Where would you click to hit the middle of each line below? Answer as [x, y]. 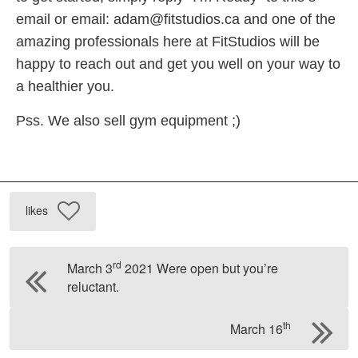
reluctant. [93, 286]
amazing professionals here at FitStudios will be [168, 41]
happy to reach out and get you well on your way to [178, 64]
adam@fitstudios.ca [177, 19]
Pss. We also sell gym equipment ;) [128, 120]
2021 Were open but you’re [200, 268]
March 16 [257, 328]
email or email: [65, 19]
